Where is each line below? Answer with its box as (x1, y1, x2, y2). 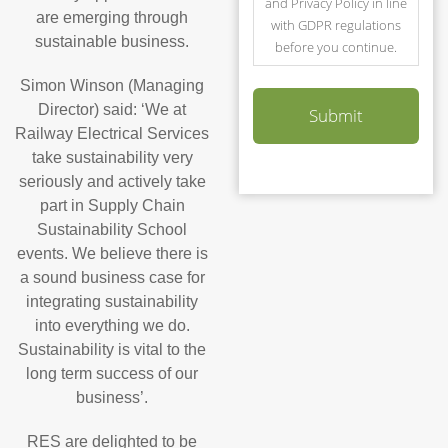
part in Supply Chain (39, 197, 185, 214)
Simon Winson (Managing (20, 77, 204, 94)
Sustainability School (37, 221, 187, 238)
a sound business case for (19, 269, 205, 286)
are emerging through (36, 9, 188, 26)
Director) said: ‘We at (38, 101, 186, 118)
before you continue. (274, 38, 397, 57)
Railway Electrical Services (15, 125, 209, 142)
